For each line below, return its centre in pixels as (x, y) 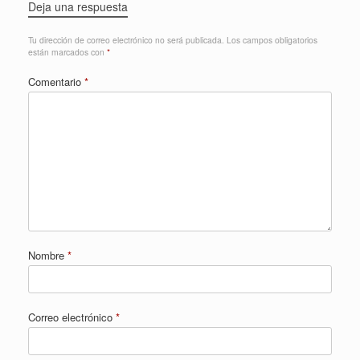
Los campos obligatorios (272, 39)
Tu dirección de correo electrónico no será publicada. (126, 39)
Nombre (48, 255)
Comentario (56, 81)
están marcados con (67, 51)
